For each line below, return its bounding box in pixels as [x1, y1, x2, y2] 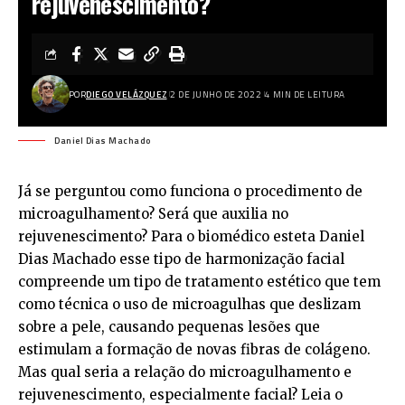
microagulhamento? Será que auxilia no [18, 205, 288, 222]
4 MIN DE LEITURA [264, 87, 345, 101]
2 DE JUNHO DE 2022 [170, 87, 261, 101]
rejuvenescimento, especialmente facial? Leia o [18, 386, 343, 403]
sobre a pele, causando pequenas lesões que [18, 318, 320, 335]
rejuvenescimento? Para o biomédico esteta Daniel [18, 228, 364, 245]
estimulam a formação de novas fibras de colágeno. [18, 341, 371, 358]
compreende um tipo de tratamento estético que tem [18, 273, 381, 290]
